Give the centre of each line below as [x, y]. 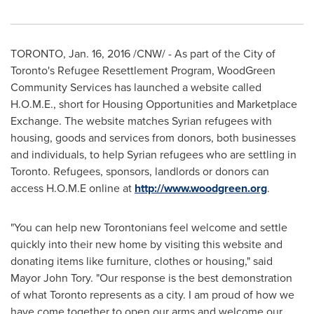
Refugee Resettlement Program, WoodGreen [165, 70]
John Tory [67, 278]
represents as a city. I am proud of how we [191, 295]
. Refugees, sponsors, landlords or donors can [158, 171]
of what [30, 295]
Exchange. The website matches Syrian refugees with [141, 121]
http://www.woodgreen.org [201, 188]
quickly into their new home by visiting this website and [146, 244]
